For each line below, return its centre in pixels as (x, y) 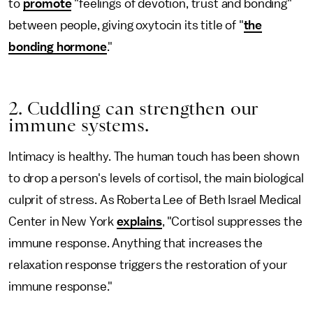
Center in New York (63, 221)
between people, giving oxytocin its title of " (126, 25)
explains (139, 221)
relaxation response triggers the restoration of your (148, 265)
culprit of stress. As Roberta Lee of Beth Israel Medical (155, 200)
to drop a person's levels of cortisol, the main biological (156, 178)
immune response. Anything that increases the (136, 243)
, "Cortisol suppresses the (232, 221)
